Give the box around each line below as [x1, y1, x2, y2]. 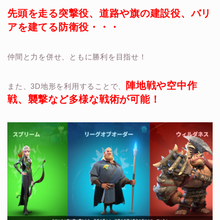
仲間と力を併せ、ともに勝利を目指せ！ [7, 53, 147, 61]
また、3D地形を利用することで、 [7, 82, 126, 91]
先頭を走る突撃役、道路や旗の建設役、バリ [7, 8, 212, 19]
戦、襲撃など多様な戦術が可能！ [7, 94, 161, 105]
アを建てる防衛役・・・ [7, 22, 120, 33]
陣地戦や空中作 [126, 80, 197, 91]
